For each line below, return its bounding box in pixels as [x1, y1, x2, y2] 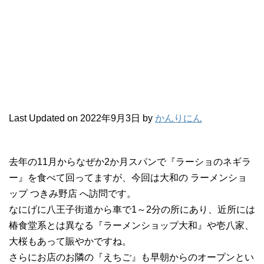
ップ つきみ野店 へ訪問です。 [9, 188, 136, 199]
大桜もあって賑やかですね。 [9, 236, 131, 246]
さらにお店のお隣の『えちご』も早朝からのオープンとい [9, 252, 254, 262]
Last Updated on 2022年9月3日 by [9, 113, 155, 123]
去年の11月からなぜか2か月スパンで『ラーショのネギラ [9, 156, 251, 167]
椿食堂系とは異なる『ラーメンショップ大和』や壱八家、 [9, 220, 254, 230]
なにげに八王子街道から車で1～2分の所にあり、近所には [9, 204, 255, 214]
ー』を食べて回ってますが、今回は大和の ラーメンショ [9, 172, 247, 183]
